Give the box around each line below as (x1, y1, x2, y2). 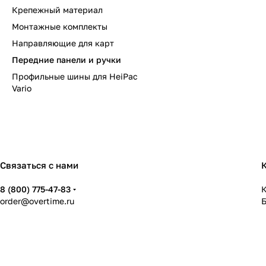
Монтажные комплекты (12, 21, 107, 31)
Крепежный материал (12, 5, 103, 15)
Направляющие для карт (12, 38, 114, 48)
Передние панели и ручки (12, 55, 121, 65)
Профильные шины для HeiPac (12, 71, 138, 81)
